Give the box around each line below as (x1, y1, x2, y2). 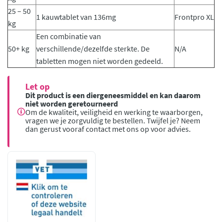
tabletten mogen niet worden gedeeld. (36, 56, 163, 66)
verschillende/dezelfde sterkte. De (36, 44, 150, 54)
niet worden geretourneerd (25, 99, 118, 109)
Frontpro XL (174, 12, 214, 22)
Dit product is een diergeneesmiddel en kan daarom (25, 90, 201, 100)
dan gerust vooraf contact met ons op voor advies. (25, 124, 191, 134)
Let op (25, 81, 50, 92)
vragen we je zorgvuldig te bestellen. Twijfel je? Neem (25, 115, 200, 125)
